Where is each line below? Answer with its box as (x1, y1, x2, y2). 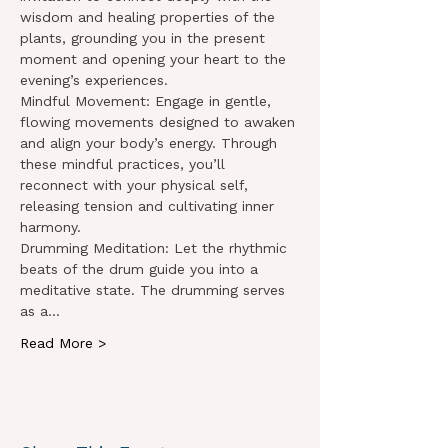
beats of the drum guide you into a (20, 261, 263, 277)
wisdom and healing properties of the (20, 9, 280, 25)
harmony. (20, 219, 81, 235)
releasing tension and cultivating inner (20, 198, 279, 214)
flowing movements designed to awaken (20, 114, 300, 130)
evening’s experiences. (20, 72, 168, 88)
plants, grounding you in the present (20, 30, 270, 46)
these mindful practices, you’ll (20, 156, 230, 172)
